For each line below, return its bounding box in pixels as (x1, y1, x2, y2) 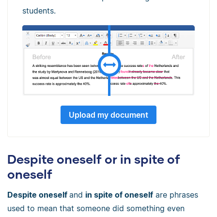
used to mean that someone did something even (7, 203, 185, 214)
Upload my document (69, 110, 148, 120)
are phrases (153, 190, 198, 200)
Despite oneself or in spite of (7, 152, 180, 167)
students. (22, 5, 56, 15)
